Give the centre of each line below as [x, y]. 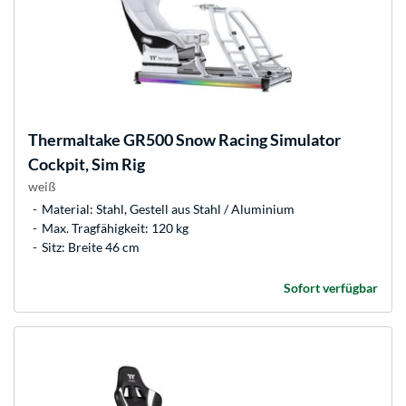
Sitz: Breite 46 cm [91, 247]
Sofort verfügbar [331, 288]
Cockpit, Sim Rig [87, 164]
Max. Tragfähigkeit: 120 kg [115, 228]
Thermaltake [74, 140]
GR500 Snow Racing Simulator [231, 140]
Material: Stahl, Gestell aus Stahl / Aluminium [168, 209]
